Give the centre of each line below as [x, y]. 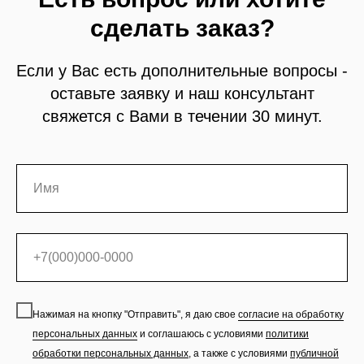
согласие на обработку [291, 314]
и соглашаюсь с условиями [201, 334]
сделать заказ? [182, 28]
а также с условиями [240, 353]
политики [287, 334]
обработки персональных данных [110, 353]
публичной [314, 353]
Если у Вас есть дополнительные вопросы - [182, 71]
